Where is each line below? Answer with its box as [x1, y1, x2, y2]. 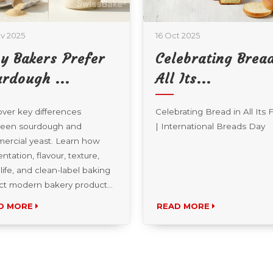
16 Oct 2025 [155, 30, 200, 41]
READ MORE [157, 200, 212, 211]
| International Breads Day [155, 121, 265, 132]
